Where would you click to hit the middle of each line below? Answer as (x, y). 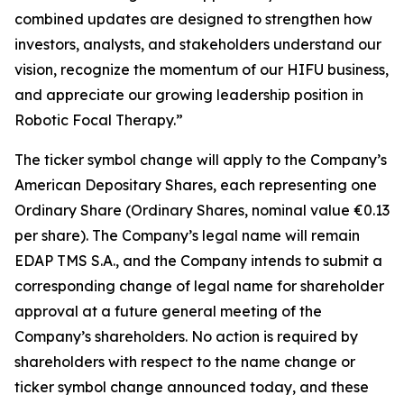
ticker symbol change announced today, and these (192, 387)
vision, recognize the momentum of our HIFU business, (202, 69)
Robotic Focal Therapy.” (99, 120)
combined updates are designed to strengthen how (193, 19)
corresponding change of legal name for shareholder (199, 286)
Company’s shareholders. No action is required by (186, 336)
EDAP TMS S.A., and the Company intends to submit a (198, 261)
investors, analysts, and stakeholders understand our (198, 44)
